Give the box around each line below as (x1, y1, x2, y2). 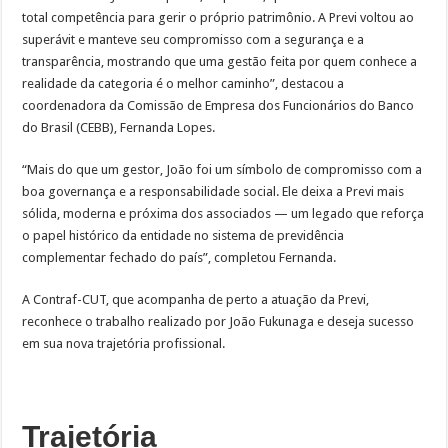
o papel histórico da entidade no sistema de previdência (22, 228, 345, 244)
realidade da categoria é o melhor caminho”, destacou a (22, 76, 345, 92)
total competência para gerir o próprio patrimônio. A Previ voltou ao (22, 10, 415, 26)
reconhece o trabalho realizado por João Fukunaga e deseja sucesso (22, 314, 415, 330)
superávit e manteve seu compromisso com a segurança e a (22, 32, 365, 48)
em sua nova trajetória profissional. (22, 336, 226, 352)
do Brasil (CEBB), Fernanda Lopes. (22, 120, 216, 136)
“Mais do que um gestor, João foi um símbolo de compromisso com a (22, 162, 423, 178)
